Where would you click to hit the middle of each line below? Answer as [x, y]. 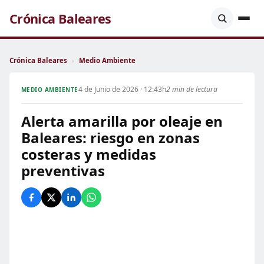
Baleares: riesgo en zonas [110, 138]
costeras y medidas [89, 154]
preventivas [63, 171]
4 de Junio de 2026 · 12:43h [122, 89]
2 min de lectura [192, 89]
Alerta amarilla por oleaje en [122, 121]
